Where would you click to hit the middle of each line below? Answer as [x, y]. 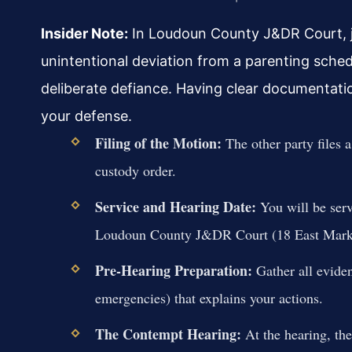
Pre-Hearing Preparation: [173, 271]
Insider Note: [84, 33]
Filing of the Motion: [158, 143]
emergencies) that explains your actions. [209, 298]
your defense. [86, 115]
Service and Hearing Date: [175, 207]
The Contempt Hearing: [168, 334]
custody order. [135, 170]
